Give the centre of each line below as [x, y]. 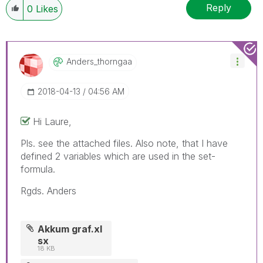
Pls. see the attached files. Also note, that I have [124, 143]
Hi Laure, [52, 121]
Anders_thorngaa [99, 61]
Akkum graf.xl [70, 229]
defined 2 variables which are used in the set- [118, 156]
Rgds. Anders [48, 190]
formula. [38, 169]
